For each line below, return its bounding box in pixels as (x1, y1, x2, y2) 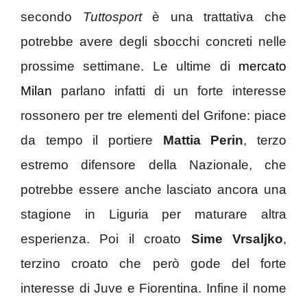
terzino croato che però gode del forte (21, 256, 286, 271)
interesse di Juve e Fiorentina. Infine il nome (21, 281, 286, 296)
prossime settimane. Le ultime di (21, 59, 238, 74)
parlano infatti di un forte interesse (52, 84, 286, 99)
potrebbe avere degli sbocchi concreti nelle (21, 34, 286, 49)
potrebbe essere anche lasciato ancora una (21, 182, 286, 197)
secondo (21, 10, 83, 25)
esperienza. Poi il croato (21, 232, 182, 247)
